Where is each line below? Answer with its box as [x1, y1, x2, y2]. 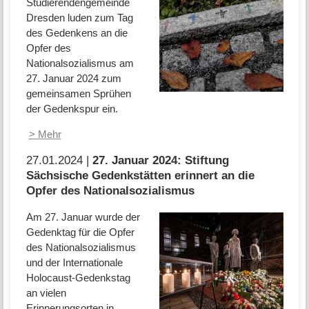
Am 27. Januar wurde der [26, 210, 140, 223]
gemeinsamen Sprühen [26, 88, 131, 100]
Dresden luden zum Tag [26, 12, 133, 24]
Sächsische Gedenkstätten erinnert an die [26, 169, 255, 182]
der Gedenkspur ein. [26, 103, 118, 115]
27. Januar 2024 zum [26, 72, 121, 85]
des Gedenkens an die [26, 27, 128, 39]
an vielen [26, 286, 66, 299]
